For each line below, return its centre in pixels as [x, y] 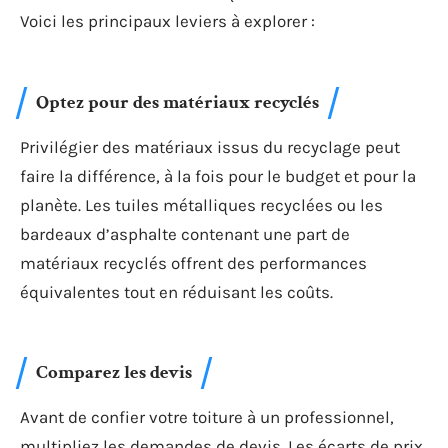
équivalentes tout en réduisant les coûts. [176, 291]
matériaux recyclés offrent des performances [193, 262]
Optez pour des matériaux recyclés [177, 102]
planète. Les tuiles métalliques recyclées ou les [201, 204]
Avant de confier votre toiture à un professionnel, [207, 417]
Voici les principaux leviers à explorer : [167, 21]
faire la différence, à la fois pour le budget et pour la [218, 175]
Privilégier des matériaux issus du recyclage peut [210, 146]
